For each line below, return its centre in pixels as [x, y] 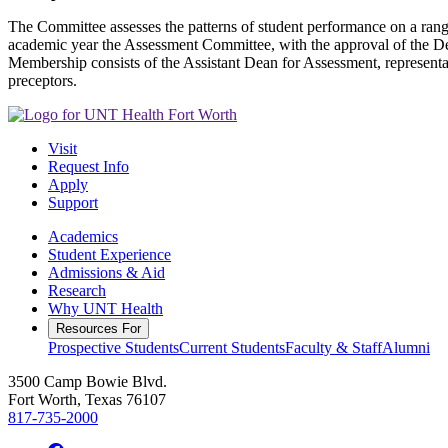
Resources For [98, 329]
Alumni [406, 348]
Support [73, 203]
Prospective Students [113, 348]
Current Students [232, 348]
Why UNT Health [105, 309]
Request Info [88, 167]
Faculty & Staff [333, 348]
